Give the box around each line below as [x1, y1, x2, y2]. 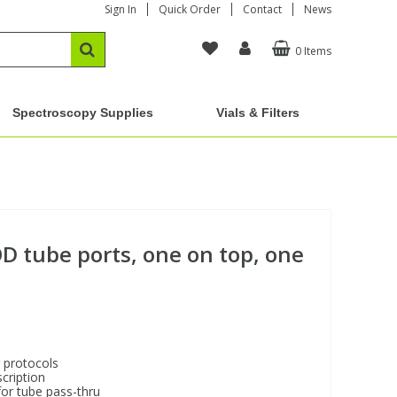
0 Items [294, 43, 331, 58]
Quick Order [158, 2, 221, 17]
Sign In [104, 2, 136, 17]
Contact [242, 2, 282, 17]
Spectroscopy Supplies [12, 105, 153, 120]
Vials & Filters [216, 105, 300, 120]
